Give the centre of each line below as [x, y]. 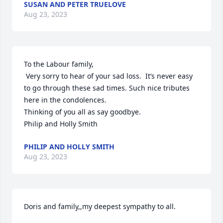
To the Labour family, [59, 64]
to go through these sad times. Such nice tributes [107, 88]
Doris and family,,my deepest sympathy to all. [100, 206]
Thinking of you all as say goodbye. [82, 112]
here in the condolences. [65, 100]
